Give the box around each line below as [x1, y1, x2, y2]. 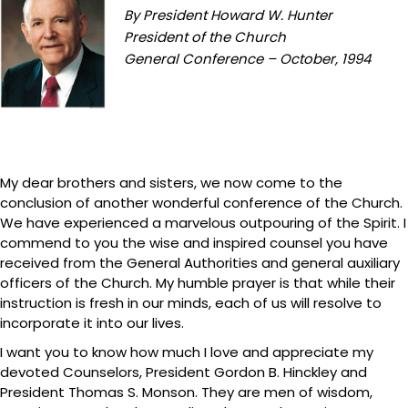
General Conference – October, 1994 [124, 49, 371, 68]
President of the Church [124, 27, 286, 46]
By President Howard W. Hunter [124, 5, 332, 25]
